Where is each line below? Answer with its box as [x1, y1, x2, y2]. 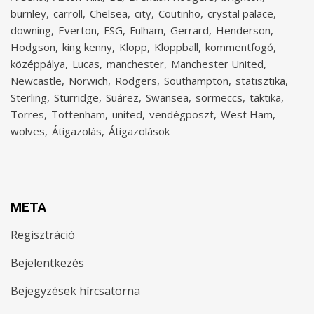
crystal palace [207, 6, 273, 20]
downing [11, 22, 51, 37]
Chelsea [90, 6, 128, 20]
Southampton [164, 73, 228, 88]
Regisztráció [11, 226, 75, 243]
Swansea [146, 90, 189, 104]
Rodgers [115, 73, 157, 88]
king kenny [62, 39, 112, 54]
